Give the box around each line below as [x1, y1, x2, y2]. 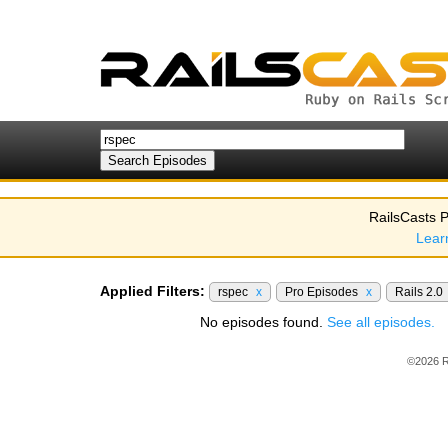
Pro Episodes [285, 285, 361, 299]
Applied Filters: [100, 283, 205, 299]
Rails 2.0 [395, 285, 446, 299]
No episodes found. [200, 314, 327, 330]
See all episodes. [327, 314, 435, 330]
